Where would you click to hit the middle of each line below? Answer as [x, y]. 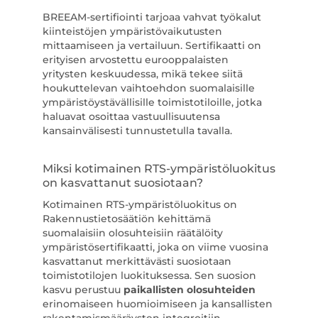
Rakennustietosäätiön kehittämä [126, 219]
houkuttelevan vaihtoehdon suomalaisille [148, 88]
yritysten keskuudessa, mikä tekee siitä [142, 74]
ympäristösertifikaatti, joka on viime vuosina [155, 247]
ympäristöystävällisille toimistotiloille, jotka [152, 102]
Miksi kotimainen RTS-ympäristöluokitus [159, 169]
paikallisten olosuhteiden [189, 290]
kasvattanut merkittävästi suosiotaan [137, 261]
